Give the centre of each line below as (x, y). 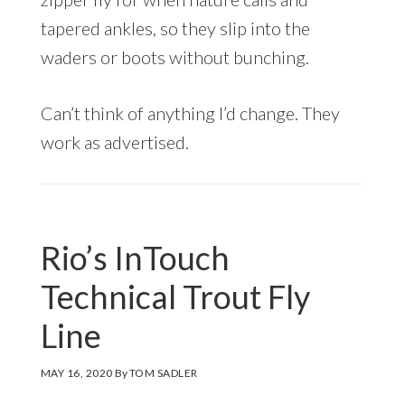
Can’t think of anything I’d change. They (190, 113)
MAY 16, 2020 (76, 373)
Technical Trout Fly (175, 297)
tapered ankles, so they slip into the (175, 28)
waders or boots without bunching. (174, 57)
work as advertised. (114, 142)
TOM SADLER (163, 373)
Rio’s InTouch (135, 258)
